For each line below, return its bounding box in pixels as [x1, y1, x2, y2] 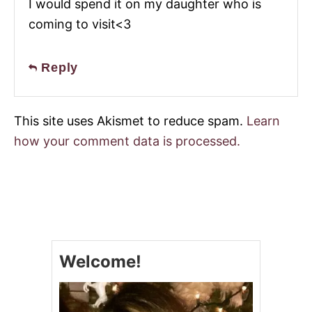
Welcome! [59, 251, 141, 272]
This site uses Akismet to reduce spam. [14, 114, 247, 129]
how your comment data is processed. [14, 134, 240, 149]
